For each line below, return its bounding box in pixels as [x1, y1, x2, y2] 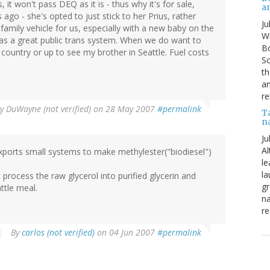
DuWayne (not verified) [6, 103, 91, 115]
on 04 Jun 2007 [95, 227, 157, 239]
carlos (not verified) [22, 227, 95, 239]
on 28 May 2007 [91, 103, 157, 115]
